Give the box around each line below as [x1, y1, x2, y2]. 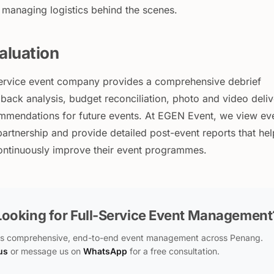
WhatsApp [83, 246, 127, 256]
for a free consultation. [127, 246, 220, 256]
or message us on [8, 246, 83, 256]
